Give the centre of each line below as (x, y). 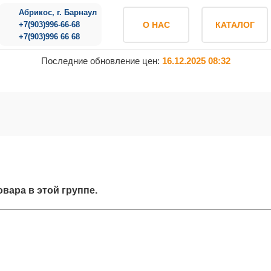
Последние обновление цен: (101, 61)
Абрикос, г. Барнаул (58, 12)
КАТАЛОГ (235, 24)
